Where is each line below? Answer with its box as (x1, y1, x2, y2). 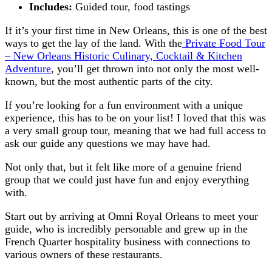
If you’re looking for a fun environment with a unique (5, 98, 243, 111)
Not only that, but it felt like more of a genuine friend (5, 160, 242, 173)
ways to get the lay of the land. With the (5, 36, 182, 49)
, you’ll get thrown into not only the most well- (51, 62, 259, 75)
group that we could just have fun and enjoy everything (5, 173, 249, 186)
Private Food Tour (182, 36, 265, 49)
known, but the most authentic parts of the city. (5, 75, 213, 87)
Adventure (5, 62, 51, 75)
